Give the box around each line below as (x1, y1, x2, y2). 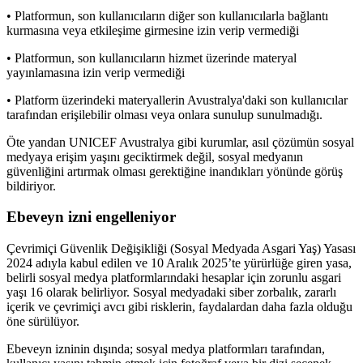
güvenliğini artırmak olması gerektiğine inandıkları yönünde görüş (6, 164, 343, 178)
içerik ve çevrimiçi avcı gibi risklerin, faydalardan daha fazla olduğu (6, 299, 352, 314)
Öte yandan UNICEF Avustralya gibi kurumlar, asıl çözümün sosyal (6, 135, 354, 149)
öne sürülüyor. (6, 314, 79, 328)
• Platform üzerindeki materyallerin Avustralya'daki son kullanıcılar (6, 92, 348, 107)
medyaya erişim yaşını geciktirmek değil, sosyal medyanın (6, 149, 303, 164)
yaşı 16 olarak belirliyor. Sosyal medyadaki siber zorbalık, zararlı (6, 284, 336, 299)
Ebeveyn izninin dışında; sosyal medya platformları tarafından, (6, 341, 325, 356)
